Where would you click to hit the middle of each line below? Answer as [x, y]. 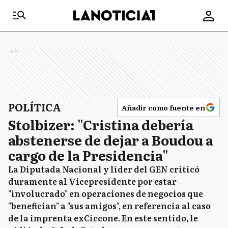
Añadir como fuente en [163, 107]
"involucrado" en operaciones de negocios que [106, 193]
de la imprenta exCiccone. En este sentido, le [103, 218]
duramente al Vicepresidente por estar [92, 181]
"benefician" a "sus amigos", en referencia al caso [109, 206]
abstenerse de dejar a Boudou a [111, 140]
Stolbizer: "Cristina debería [101, 124]
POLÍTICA [35, 107]
